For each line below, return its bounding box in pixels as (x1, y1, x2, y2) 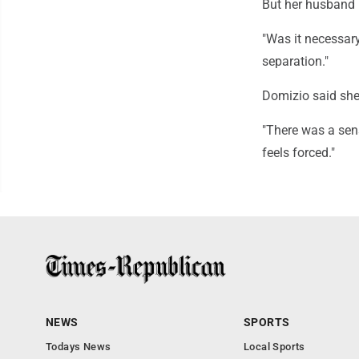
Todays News (46, 341, 111, 353)
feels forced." (262, 145, 335, 161)
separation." (262, 54, 329, 70)
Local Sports (244, 341, 305, 353)
